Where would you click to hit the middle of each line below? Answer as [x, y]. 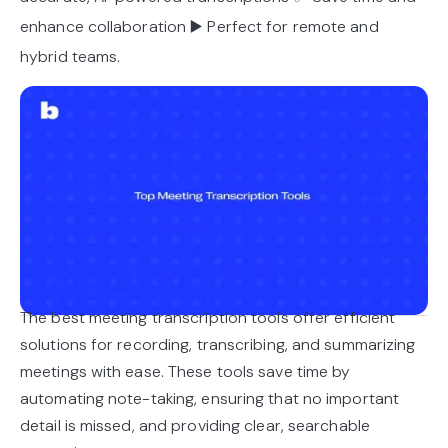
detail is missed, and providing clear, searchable [195, 426]
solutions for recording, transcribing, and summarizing [218, 345]
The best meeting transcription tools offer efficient [208, 318]
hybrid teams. [70, 56]
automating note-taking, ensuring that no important [210, 399]
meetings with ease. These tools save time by [185, 372]
